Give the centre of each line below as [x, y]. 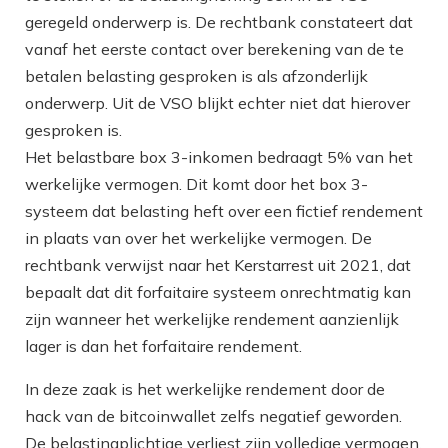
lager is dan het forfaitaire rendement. [165, 345]
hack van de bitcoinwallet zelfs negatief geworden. [213, 415]
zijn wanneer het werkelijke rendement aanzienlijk [212, 318]
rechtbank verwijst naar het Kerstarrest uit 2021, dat [218, 264]
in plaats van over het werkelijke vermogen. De [198, 237]
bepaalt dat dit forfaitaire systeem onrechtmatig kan [218, 291]
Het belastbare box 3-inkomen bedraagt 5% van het [219, 156]
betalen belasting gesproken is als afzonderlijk [196, 75]
